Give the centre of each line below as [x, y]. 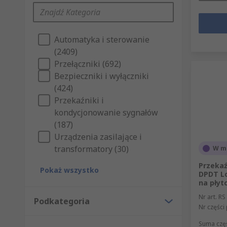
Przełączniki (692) [88, 64]
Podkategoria [62, 201]
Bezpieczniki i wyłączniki [102, 76]
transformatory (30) [91, 149]
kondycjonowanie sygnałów [106, 113]
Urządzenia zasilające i [98, 137]
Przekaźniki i [79, 101]
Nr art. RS [212, 197]
